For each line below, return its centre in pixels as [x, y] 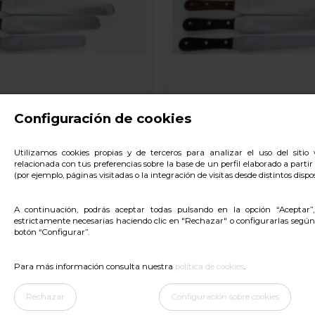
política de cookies [209, 266]
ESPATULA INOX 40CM [242, 136]
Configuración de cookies [102, 119]
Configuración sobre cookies [225, 296]
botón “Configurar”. [51, 232]
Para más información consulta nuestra [94, 266]
